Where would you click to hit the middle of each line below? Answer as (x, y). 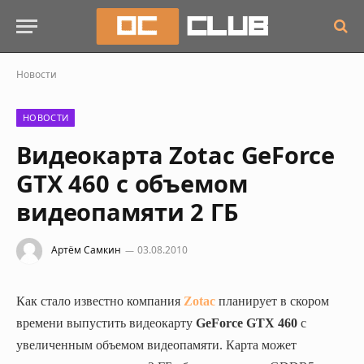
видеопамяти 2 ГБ (128, 212)
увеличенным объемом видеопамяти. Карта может (156, 345)
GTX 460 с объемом (132, 183)
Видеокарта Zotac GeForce (175, 155)
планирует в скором (272, 301)
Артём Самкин (86, 250)
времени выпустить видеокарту (106, 323)
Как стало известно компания (100, 301)
